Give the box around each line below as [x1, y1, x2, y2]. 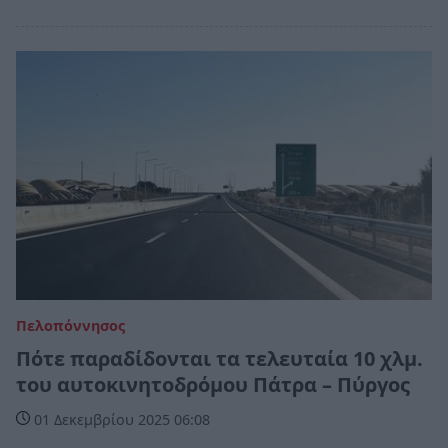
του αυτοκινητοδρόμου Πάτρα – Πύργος [16, 371, 410, 399]
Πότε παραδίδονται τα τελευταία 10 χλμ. [16, 345, 423, 373]
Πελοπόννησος [16, 316, 125, 336]
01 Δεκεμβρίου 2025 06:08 [30, 410, 210, 430]
